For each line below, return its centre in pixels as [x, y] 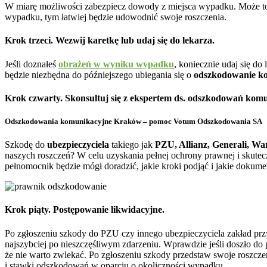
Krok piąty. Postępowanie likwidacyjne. [85, 210]
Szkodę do [26, 145]
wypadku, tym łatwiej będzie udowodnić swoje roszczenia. [116, 17]
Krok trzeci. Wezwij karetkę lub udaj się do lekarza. [110, 41]
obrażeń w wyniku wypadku [116, 64]
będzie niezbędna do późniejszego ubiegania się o [99, 74]
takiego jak [132, 145]
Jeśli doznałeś [32, 64]
